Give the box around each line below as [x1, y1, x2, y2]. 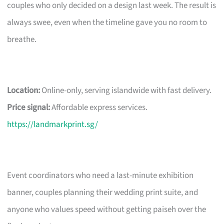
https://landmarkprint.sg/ [7, 118, 98, 130]
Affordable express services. [50, 101, 148, 113]
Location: [7, 84, 40, 96]
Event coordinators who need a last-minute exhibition [7, 169, 194, 181]
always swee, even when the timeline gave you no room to [7, 16, 207, 28]
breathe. [7, 33, 37, 45]
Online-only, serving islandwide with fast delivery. [40, 84, 212, 96]
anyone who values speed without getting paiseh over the [7, 203, 206, 215]
